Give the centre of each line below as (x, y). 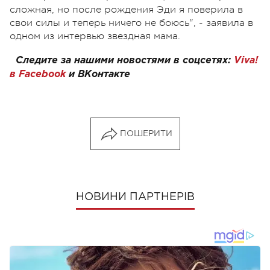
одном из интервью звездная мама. (96, 36)
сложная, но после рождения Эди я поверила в (126, 9)
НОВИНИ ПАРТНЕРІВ (135, 197)
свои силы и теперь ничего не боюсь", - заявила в (131, 23)
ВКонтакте (104, 74)
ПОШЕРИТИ (146, 133)
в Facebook (38, 74)
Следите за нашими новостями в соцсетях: (125, 60)
